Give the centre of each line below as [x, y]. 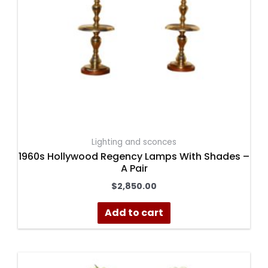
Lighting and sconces [134, 142]
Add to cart [134, 212]
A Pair [134, 169]
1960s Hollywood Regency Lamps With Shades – [134, 157]
